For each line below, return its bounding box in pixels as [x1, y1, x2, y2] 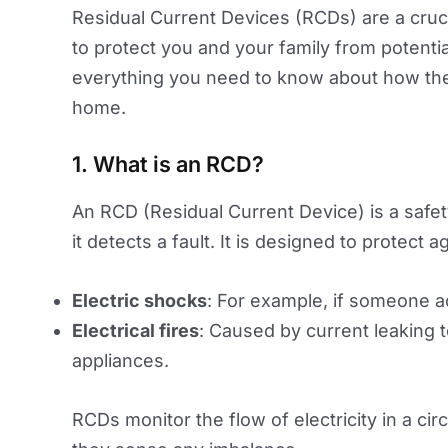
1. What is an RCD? [72, 151, 264, 178]
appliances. [72, 349, 169, 371]
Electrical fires [72, 319, 199, 341]
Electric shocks [72, 289, 207, 311]
